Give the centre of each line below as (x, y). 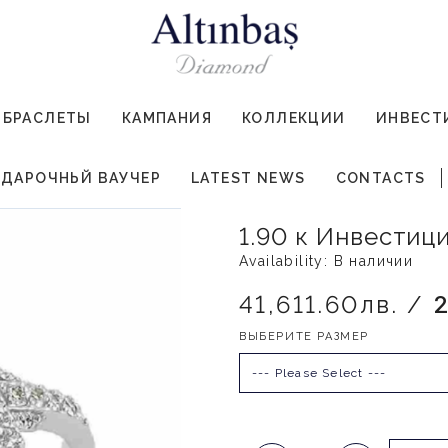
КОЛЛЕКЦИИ (294, 118)
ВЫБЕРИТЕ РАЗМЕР (304, 337)
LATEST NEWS (248, 178)
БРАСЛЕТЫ (47, 118)
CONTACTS (380, 178)
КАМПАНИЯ (167, 118)
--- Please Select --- (319, 372)
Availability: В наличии (326, 261)
